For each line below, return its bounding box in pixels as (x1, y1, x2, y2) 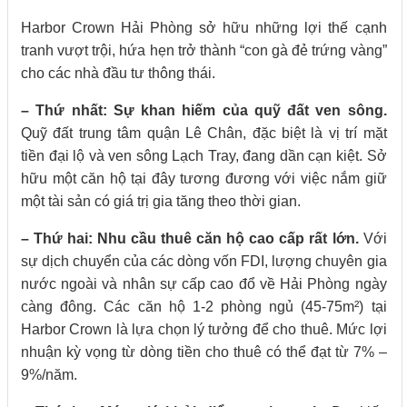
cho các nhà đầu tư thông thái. (21, 65, 215, 82)
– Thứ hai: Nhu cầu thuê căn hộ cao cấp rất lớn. (21, 231, 359, 247)
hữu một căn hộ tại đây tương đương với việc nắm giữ (21, 171, 387, 187)
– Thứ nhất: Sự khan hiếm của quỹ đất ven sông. (21, 103, 387, 119)
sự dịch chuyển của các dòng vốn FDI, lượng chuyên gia (21, 253, 387, 270)
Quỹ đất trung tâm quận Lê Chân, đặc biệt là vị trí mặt (21, 125, 387, 142)
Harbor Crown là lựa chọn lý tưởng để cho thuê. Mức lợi (21, 322, 387, 338)
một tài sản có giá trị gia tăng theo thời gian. (21, 194, 301, 210)
